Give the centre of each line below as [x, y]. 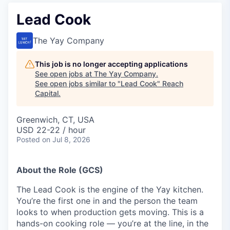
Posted [28, 139]
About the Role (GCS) [60, 170]
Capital [47, 93]
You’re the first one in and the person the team [107, 201]
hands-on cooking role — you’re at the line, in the [112, 223]
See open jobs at [64, 74]
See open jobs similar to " [78, 83]
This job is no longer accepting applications [111, 64]
